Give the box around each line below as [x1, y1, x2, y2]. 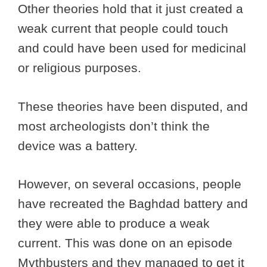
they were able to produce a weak [18, 216, 210, 231]
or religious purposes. [18, 61, 145, 75]
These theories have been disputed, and [18, 99, 248, 113]
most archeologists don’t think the [18, 119, 210, 133]
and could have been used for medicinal [18, 41, 246, 55]
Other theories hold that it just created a [18, 2, 243, 16]
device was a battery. [18, 138, 141, 153]
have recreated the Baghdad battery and [18, 197, 248, 211]
